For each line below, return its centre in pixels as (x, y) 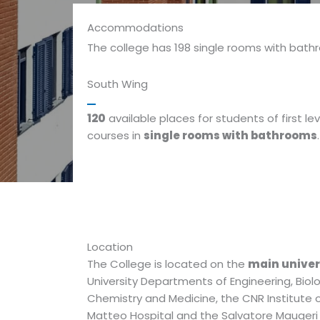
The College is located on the (167, 264)
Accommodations (135, 27)
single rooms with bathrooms (230, 135)
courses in (115, 135)
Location (110, 247)
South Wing (117, 84)
